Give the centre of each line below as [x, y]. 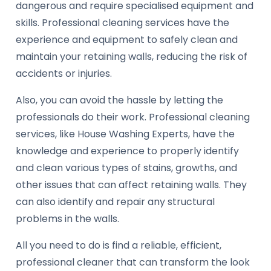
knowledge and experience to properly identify [127, 151]
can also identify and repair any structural [115, 202]
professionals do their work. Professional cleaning [133, 117]
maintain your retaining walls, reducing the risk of [132, 57]
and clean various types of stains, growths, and [126, 168]
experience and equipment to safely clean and [127, 40]
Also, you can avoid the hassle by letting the [119, 100]
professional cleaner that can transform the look [133, 263]
